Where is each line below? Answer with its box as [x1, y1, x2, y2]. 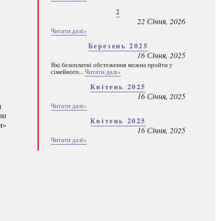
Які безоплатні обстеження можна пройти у [51, 60, 173, 69]
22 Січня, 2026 [137, 16, 185, 26]
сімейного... [51, 67, 85, 76]
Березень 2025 [88, 40, 148, 51]
